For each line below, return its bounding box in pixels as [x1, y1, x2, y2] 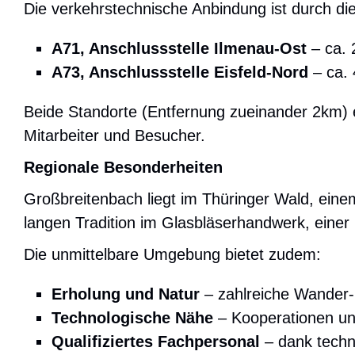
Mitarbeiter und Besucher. [24, 127, 205, 145]
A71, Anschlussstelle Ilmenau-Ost [52, 40, 307, 58]
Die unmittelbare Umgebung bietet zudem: [24, 246, 321, 264]
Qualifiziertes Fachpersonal [52, 333, 260, 351]
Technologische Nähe [52, 309, 213, 327]
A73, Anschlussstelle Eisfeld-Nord [52, 63, 308, 82]
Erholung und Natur [52, 285, 200, 303]
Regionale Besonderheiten [24, 158, 223, 177]
